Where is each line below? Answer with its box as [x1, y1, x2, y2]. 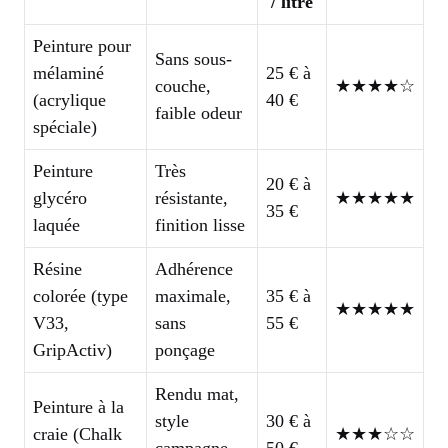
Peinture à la [33, 396, 124, 417]
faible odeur [155, 102, 242, 123]
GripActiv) [33, 339, 112, 360]
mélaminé [33, 62, 104, 83]
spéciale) [33, 116, 97, 137]
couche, [155, 75, 211, 96]
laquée [33, 214, 80, 235]
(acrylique [33, 89, 106, 110]
